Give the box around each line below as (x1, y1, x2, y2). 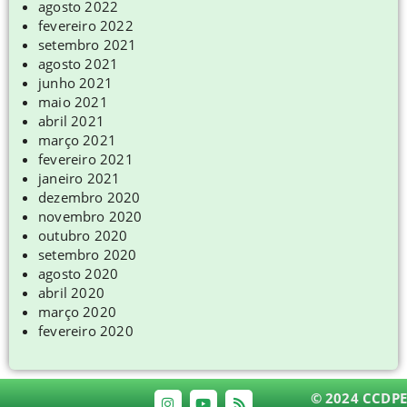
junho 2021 (38, 74, 113, 93)
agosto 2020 (38, 264, 119, 283)
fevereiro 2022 (38, 16, 134, 35)
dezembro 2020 (38, 188, 141, 207)
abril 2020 (38, 283, 104, 303)
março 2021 (38, 131, 116, 150)
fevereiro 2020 (38, 322, 134, 341)
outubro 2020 (38, 226, 128, 245)
